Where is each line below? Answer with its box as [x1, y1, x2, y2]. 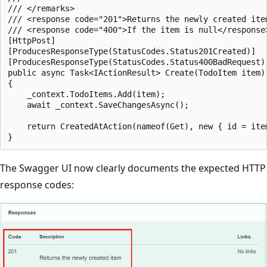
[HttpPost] [8, 36, 55, 46]
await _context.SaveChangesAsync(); [8, 100, 189, 110]
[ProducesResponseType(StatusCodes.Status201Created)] [8, 46, 256, 57]
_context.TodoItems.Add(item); [8, 89, 165, 100]
